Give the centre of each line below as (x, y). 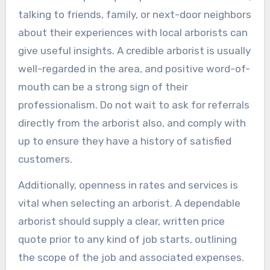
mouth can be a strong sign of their (103, 86)
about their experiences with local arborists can (133, 32)
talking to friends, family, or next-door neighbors (134, 14)
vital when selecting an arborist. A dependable (129, 203)
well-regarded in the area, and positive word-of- (134, 68)
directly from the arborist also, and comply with (132, 123)
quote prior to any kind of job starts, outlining (127, 239)
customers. (45, 159)
